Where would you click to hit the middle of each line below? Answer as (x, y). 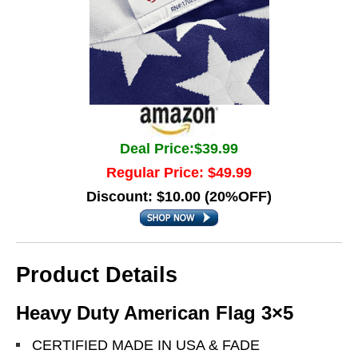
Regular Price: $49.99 (179, 173)
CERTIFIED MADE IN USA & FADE (146, 345)
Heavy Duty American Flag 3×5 (155, 313)
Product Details (97, 275)
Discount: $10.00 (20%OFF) (179, 197)
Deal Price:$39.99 (179, 149)
